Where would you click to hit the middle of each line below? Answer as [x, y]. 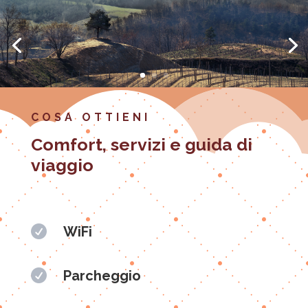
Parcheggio [102, 275]
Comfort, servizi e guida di [141, 144]
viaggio [62, 165]
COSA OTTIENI [90, 117]
